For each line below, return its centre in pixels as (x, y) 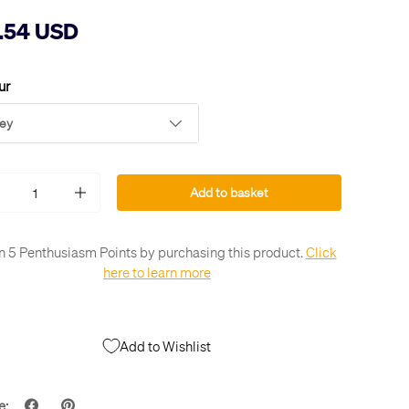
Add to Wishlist (165, 346)
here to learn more (157, 273)
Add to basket (229, 193)
